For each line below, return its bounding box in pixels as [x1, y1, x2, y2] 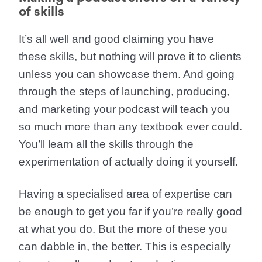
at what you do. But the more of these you [19, 223, 227, 235]
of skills [19, 4, 64, 19]
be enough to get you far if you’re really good [19, 205, 242, 218]
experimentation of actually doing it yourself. [19, 156, 238, 168]
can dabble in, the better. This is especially [19, 240, 231, 253]
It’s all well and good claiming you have [19, 33, 214, 45]
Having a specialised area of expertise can [19, 188, 232, 200]
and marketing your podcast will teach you [19, 103, 230, 115]
